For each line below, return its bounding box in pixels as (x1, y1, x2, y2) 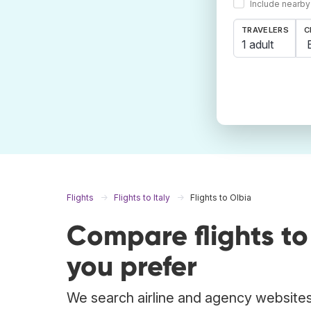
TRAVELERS (242, 25, 289, 35)
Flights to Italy (114, 192, 170, 203)
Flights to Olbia (190, 192, 251, 203)
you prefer (67, 249, 197, 284)
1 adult (242, 37, 274, 51)
